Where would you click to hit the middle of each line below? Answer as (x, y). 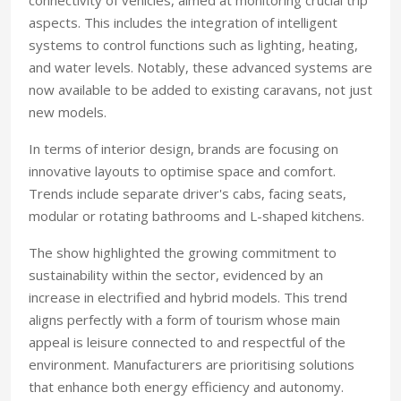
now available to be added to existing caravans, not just (200, 90)
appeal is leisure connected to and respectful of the (187, 342)
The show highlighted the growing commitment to (183, 252)
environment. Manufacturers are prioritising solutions (192, 364)
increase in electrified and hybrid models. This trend (188, 297)
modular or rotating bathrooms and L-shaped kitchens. (196, 216)
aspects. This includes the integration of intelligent (183, 22)
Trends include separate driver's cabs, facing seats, (188, 193)
